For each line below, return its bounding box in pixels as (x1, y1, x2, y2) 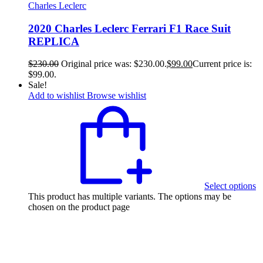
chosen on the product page (28, 202, 130, 213)
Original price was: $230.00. (61, 59, 167, 69)
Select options (204, 181, 256, 191)
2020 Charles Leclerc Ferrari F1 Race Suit (28, 22, 231, 35)
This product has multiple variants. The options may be (28, 191, 231, 202)
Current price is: (193, 59, 252, 69)
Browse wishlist (87, 90, 146, 101)
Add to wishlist (28, 90, 85, 101)
